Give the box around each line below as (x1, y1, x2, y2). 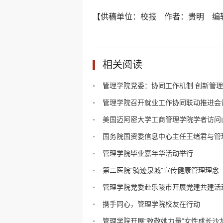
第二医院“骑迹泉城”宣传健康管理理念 (103, 166, 219, 174)
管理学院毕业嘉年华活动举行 (103, 149, 193, 157)
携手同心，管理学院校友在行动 (103, 200, 200, 208)
